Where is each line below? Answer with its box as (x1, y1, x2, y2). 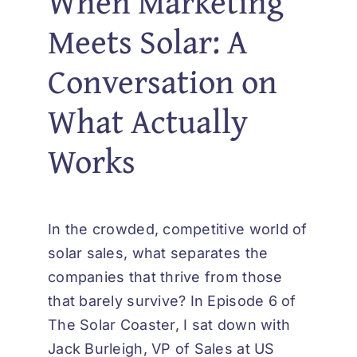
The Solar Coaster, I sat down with (48, 316, 291, 334)
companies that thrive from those (48, 269, 283, 286)
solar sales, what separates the (48, 245, 269, 262)
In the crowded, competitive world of (48, 221, 308, 238)
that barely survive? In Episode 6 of (48, 292, 296, 310)
